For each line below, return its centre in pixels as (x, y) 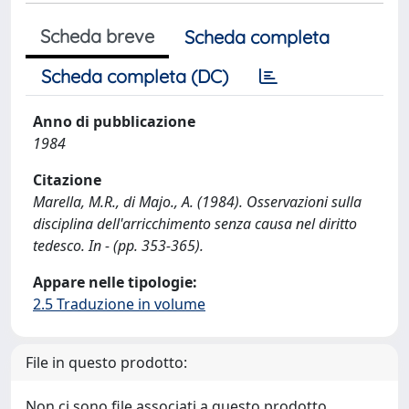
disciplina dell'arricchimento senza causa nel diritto (195, 224)
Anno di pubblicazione (114, 121)
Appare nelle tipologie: (115, 282)
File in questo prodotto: (106, 362)
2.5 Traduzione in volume (119, 304)
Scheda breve (97, 36)
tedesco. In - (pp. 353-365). (118, 246)
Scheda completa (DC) (135, 76)
